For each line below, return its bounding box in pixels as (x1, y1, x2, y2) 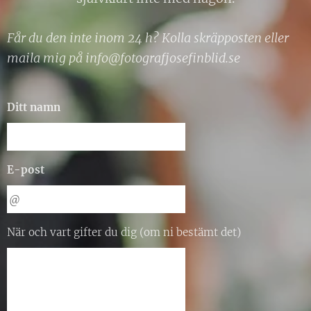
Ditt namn (7, 101, 60, 114)
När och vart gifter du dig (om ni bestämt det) (7, 226, 241, 239)
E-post (7, 163, 44, 176)
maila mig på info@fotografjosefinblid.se (7, 50, 243, 66)
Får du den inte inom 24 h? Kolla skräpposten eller (7, 30, 289, 46)
